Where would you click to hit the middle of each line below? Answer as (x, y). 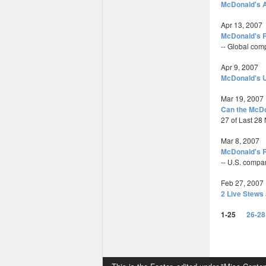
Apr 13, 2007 (242, 25)
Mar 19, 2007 (242, 98)
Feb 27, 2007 (242, 183)
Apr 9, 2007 (240, 67)
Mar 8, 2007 (240, 140)
